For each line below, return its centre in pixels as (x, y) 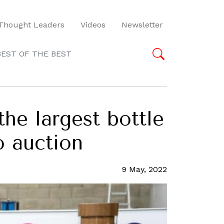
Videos (93, 24)
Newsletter (142, 24)
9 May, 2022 (144, 169)
